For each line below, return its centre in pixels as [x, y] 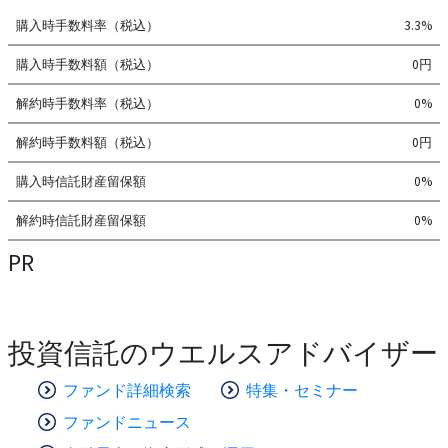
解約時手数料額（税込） [87, 142]
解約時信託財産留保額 [81, 220]
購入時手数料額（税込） [87, 64]
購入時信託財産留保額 [81, 181]
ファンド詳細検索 [126, 389]
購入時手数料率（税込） [87, 25]
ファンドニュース [126, 421]
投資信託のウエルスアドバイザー [222, 352]
